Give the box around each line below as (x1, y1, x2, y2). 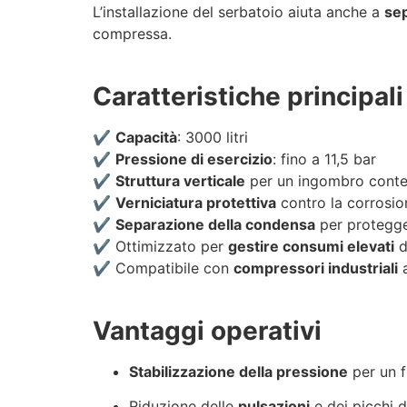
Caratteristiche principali (93, 80, 403, 112)
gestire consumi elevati (228, 236, 394, 255)
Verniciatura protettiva (115, 193, 276, 212)
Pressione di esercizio (115, 149, 273, 168)
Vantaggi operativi (93, 314, 322, 346)
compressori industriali (233, 258, 398, 277)
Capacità (115, 127, 177, 146)
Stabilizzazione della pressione (129, 362, 348, 381)
